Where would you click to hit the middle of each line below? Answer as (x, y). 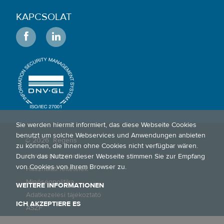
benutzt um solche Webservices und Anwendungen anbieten (111, 135)
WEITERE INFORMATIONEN (60, 185)
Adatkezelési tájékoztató (63, 195)
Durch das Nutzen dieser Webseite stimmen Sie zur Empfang (110, 156)
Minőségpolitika (50, 182)
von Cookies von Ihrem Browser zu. (71, 167)
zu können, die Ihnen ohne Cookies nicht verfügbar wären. (107, 146)
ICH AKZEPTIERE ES (48, 204)
